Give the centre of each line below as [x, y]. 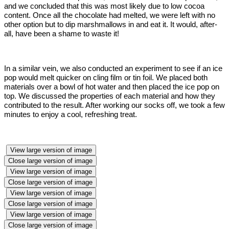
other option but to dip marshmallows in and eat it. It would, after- [111, 24]
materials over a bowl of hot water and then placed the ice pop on [112, 87]
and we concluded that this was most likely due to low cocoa [104, 6]
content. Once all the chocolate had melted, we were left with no [110, 15]
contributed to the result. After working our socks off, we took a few [114, 105]
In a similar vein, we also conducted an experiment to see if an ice [113, 68]
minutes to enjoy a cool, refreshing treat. [71, 114]
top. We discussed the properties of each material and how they [110, 96]
